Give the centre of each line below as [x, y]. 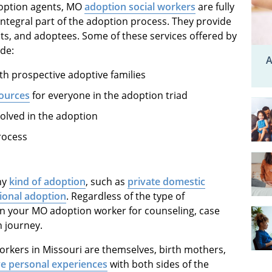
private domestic [166, 182]
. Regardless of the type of [125, 196]
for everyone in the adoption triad [109, 96]
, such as [107, 182]
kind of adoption [47, 182]
